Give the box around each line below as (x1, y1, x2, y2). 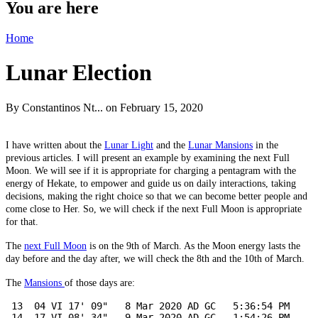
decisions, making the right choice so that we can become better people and (6, 190, 307, 202)
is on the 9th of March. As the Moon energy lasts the (87, 240, 300, 251)
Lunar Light (104, 139, 153, 150)
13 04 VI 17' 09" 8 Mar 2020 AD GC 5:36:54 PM (6, 300, 290, 312)
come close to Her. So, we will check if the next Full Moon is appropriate (6, 203, 302, 214)
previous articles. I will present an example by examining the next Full (6, 152, 290, 163)
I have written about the (6, 139, 104, 150)
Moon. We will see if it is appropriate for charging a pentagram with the (6, 165, 296, 176)
